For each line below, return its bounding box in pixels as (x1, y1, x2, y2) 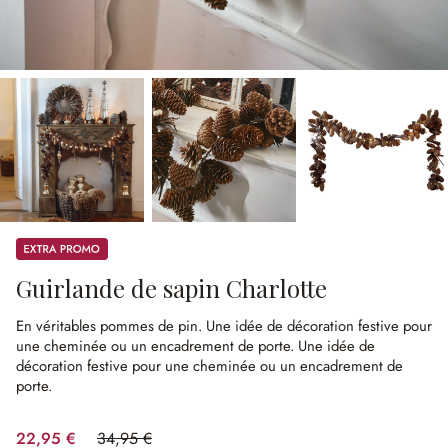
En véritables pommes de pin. (16, 315, 206, 337)
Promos (15, 236, 61, 256)
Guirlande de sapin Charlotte (16, 272, 327, 304)
